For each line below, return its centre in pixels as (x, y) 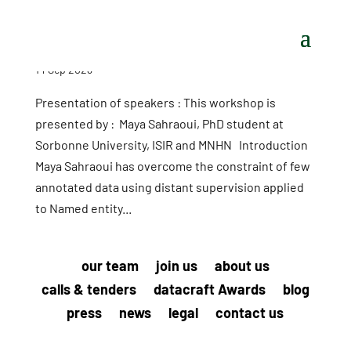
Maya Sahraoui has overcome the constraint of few (172, 166)
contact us (250, 313)
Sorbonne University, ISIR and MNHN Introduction (171, 145)
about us (242, 266)
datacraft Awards (209, 289)
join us (176, 266)
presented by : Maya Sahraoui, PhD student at (159, 123)
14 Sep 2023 (63, 69)
